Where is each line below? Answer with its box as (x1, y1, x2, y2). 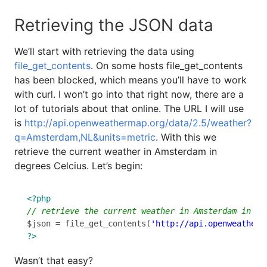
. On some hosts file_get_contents (91, 59, 243, 72)
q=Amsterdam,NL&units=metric (14, 131, 156, 143)
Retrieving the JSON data (14, 14, 213, 35)
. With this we (156, 131, 216, 143)
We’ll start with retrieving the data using (14, 45, 194, 57)
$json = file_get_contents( (27, 219, 151, 229)
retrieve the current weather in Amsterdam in (14, 145, 217, 157)
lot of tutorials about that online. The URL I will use (14, 102, 244, 114)
